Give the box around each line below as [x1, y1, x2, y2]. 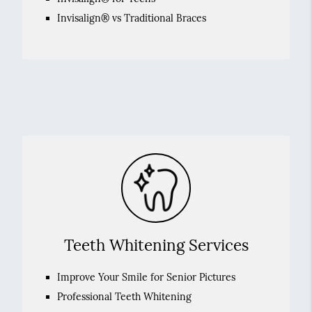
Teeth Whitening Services [63, 235, 249, 255]
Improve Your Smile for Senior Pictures [56, 271, 235, 283]
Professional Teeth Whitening [56, 290, 192, 303]
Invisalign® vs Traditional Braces [56, 12, 206, 24]
